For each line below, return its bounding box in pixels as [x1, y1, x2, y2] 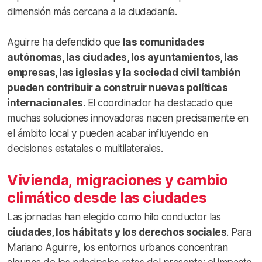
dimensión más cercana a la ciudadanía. [7, 5, 177, 18]
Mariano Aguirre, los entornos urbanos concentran [7, 241, 227, 253]
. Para [226, 226, 251, 238]
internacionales [7, 96, 83, 109]
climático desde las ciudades [7, 188, 206, 206]
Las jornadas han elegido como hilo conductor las [7, 211, 220, 223]
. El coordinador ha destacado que [82, 96, 232, 109]
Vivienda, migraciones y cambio [7, 171, 227, 189]
